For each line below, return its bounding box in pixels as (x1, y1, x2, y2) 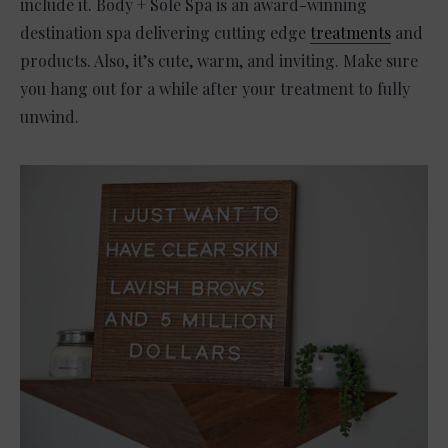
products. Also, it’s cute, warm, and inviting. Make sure (20, 50, 418, 72)
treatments (310, 22, 391, 44)
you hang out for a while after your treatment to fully (20, 78, 410, 100)
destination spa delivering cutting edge (20, 22, 310, 44)
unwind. (20, 106, 79, 128)
